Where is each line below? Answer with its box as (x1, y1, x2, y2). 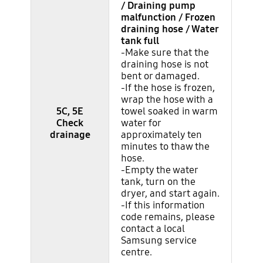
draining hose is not (121, 58, 209, 70)
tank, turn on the (121, 175, 196, 188)
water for (121, 116, 161, 129)
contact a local (121, 222, 186, 235)
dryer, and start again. (121, 187, 220, 200)
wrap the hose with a (121, 93, 214, 106)
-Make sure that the (121, 46, 210, 59)
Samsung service (121, 234, 197, 247)
